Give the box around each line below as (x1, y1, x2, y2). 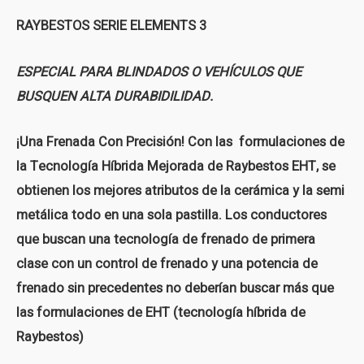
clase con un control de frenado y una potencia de (16, 253, 318, 274)
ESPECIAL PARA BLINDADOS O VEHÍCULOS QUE (16, 62, 301, 82)
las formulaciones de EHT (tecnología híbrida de (16, 302, 305, 323)
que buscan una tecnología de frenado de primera (16, 229, 315, 249)
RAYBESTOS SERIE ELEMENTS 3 (16, 16, 206, 37)
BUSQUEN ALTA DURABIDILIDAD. (16, 86, 213, 106)
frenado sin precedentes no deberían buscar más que (16, 278, 334, 298)
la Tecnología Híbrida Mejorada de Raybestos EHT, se (16, 156, 336, 176)
